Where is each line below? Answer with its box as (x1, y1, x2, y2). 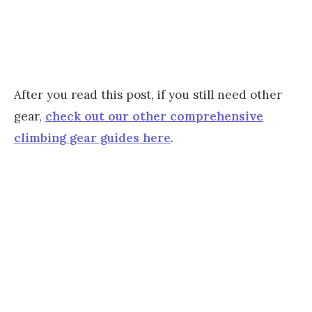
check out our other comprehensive (45, 108, 263, 124)
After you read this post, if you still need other (14, 86, 282, 102)
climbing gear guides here (14, 130, 171, 146)
